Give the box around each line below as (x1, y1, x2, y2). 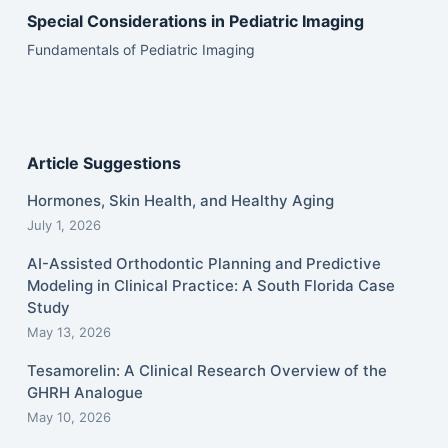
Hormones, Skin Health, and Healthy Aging (26, 191, 334, 210)
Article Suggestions (26, 153, 181, 174)
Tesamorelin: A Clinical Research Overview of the (26, 361, 387, 380)
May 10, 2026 (26, 409, 111, 425)
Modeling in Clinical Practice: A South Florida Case (26, 276, 395, 295)
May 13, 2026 (26, 324, 111, 340)
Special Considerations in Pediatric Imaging (26, 10, 364, 31)
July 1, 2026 (26, 217, 101, 233)
